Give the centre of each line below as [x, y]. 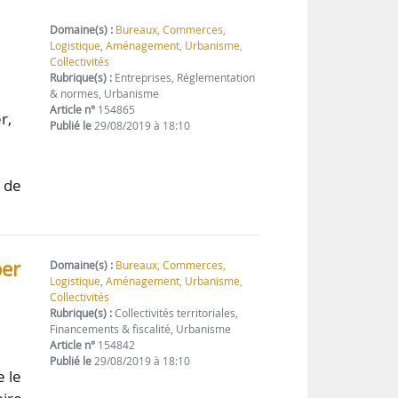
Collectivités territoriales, [175, 314]
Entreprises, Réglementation [184, 78]
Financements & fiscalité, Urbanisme [141, 330]
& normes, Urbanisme [105, 94]
